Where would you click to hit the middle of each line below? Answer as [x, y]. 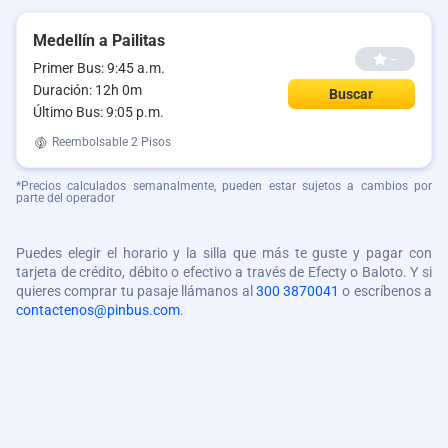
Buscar [351, 94]
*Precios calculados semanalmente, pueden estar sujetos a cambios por [224, 186]
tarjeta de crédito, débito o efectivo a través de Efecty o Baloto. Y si [224, 272]
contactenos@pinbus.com [98, 310]
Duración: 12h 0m [87, 90]
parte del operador [65, 198]
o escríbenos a [386, 291]
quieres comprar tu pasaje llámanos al [136, 291]
